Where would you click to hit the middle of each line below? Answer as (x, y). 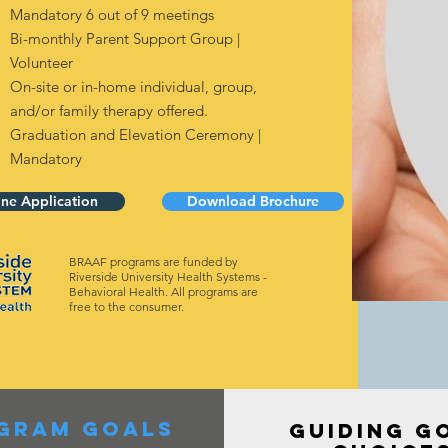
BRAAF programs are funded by (153, 261)
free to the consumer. (126, 306)
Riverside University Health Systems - (167, 276)
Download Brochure (252, 200)
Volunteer (41, 62)
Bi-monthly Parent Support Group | (124, 38)
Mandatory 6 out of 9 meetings (113, 14)
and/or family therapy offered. (108, 110)
